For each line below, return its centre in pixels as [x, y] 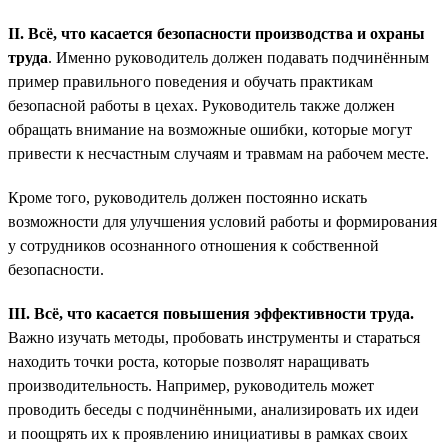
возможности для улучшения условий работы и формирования [222, 221]
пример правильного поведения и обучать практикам [190, 81]
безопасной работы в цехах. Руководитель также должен [201, 105]
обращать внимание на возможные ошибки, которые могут [210, 129]
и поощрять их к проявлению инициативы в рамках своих [208, 433]
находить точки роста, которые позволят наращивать [188, 361]
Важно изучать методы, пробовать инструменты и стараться [214, 337]
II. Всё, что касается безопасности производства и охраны [216, 33]
